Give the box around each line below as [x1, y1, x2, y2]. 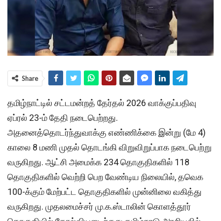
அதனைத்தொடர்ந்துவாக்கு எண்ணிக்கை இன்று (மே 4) [7, 127, 206, 138]
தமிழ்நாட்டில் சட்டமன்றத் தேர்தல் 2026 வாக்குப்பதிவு [7, 97, 196, 108]
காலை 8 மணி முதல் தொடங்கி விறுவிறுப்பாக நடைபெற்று [7, 142, 212, 152]
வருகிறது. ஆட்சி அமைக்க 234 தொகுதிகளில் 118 [7, 156, 189, 167]
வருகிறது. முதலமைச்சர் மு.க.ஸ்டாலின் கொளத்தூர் [7, 201, 191, 212]
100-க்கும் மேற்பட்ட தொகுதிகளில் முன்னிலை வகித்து [7, 186, 202, 197]
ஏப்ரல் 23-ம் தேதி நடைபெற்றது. [7, 112, 118, 123]
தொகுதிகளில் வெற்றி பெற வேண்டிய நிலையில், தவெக [7, 171, 203, 182]
